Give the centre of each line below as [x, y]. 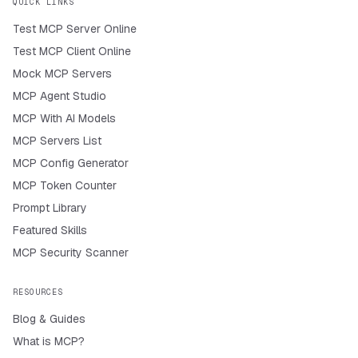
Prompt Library [50, 208]
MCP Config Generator [71, 163]
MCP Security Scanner [71, 253]
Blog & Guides [49, 319]
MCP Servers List [57, 141]
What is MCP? [49, 341]
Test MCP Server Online [75, 29]
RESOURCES [38, 292]
